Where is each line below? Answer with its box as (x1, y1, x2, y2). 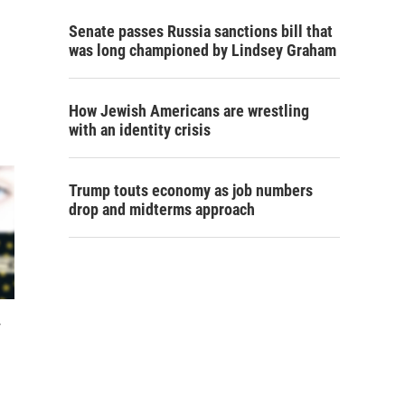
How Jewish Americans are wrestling (69, 101, 309, 120)
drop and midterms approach (69, 200, 255, 219)
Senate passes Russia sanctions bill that (69, 22, 333, 41)
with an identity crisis (69, 120, 211, 139)
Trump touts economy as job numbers (69, 181, 313, 200)
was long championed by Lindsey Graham (69, 41, 336, 60)
